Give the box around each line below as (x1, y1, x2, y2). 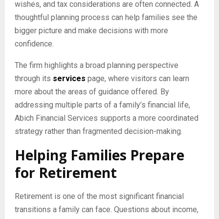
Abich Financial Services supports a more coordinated (15, 113, 198, 123)
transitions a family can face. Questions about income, (15, 204, 198, 214)
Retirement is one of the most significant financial (15, 191, 184, 201)
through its (15, 73, 53, 83)
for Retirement (15, 163, 117, 182)
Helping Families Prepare (15, 145, 184, 164)
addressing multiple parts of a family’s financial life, (15, 100, 190, 109)
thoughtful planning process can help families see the (15, 12, 197, 22)
